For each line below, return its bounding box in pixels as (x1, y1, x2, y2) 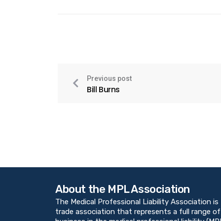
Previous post (87, 74, 132, 82)
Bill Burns (87, 83, 120, 95)
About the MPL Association (55, 182, 190, 196)
